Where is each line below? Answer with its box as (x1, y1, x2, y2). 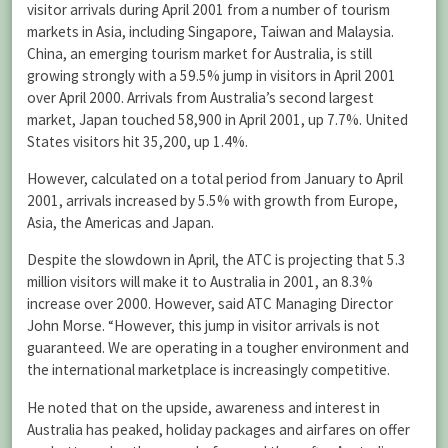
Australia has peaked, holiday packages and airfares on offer (27, 419, 410, 439)
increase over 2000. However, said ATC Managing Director (27, 294, 393, 314)
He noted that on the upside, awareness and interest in (27, 397, 380, 417)
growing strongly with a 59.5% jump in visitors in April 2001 (27, 66, 396, 86)
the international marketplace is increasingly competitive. (27, 360, 390, 380)
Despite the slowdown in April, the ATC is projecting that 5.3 (27, 250, 406, 270)
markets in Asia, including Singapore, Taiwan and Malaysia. (27, 22, 394, 42)
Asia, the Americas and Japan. (27, 213, 214, 233)
